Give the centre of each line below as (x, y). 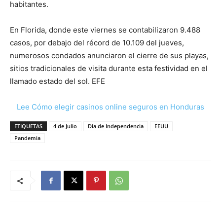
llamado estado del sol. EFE (57, 81)
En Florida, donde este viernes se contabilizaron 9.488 (105, 30)
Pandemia (27, 138)
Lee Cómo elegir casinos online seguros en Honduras (110, 107)
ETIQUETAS (28, 126)
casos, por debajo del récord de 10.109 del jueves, (97, 42)
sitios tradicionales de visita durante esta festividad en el (109, 68)
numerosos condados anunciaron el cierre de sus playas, (109, 55)
